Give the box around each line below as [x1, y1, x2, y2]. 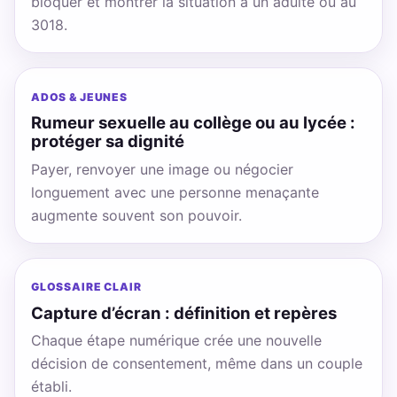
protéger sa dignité [30, 131, 184, 152]
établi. [30, 377, 72, 395]
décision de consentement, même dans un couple [30, 354, 362, 372]
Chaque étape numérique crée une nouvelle [30, 331, 322, 349]
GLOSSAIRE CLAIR [30, 280, 142, 294]
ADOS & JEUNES [30, 90, 128, 105]
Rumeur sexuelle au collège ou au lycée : [30, 113, 355, 133]
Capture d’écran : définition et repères [30, 302, 337, 323]
